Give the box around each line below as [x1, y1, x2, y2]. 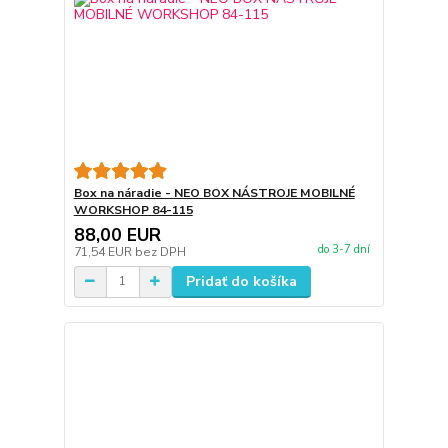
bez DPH [134, 243, 186, 260]
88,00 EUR [73, 222, 161, 247]
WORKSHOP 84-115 [73, 201, 193, 218]
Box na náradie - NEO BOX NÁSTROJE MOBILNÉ [73, 184, 355, 201]
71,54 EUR [73, 243, 135, 260]
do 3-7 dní [317, 241, 370, 257]
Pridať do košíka [185, 271, 297, 291]
